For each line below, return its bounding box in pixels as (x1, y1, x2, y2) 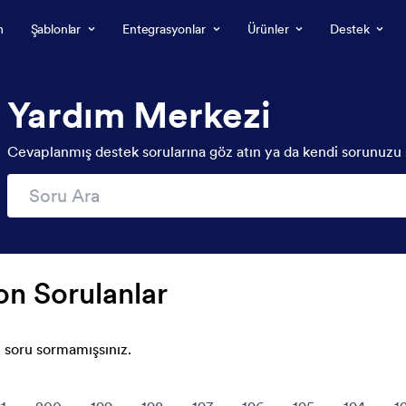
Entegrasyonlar (122, 21, 206, 37)
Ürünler (246, 21, 289, 37)
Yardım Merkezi (7, 92, 271, 138)
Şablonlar (30, 21, 82, 37)
